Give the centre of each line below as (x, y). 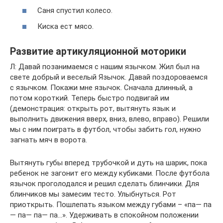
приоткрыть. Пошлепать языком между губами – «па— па (111, 204)
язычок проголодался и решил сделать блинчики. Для (105, 183)
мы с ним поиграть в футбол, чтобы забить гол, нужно (106, 129)
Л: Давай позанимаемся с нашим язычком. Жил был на (105, 66)
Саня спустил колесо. (75, 10)
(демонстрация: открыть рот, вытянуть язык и (93, 108)
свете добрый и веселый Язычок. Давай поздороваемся (109, 77)
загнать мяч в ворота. (49, 140)
